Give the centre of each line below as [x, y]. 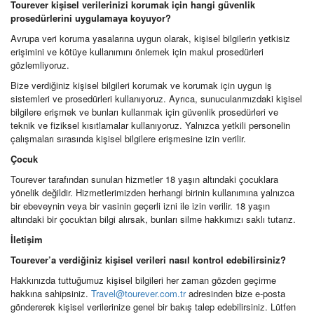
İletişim [27, 239]
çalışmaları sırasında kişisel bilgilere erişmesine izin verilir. [128, 138]
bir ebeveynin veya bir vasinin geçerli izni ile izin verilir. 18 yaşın [140, 206]
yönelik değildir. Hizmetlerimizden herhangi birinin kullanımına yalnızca [152, 192]
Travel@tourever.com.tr [138, 293]
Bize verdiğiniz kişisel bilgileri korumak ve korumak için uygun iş [141, 85]
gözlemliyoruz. [40, 65]
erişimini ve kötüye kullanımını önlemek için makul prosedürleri [137, 52]
